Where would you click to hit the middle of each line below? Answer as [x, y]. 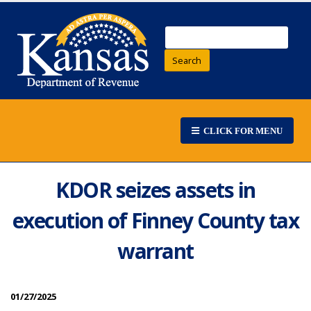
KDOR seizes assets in [155, 190]
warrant [155, 251]
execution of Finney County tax [155, 221]
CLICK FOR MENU [241, 131]
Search [187, 60]
